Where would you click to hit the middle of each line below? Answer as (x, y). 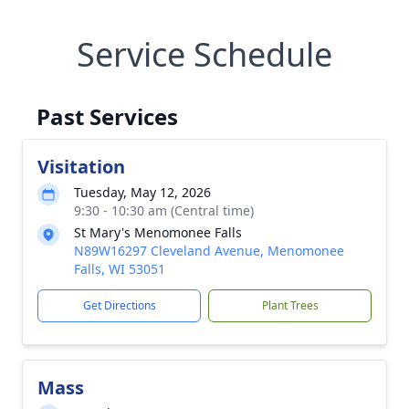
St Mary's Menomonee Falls (158, 232)
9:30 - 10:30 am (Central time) (164, 210)
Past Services (107, 116)
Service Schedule (204, 54)
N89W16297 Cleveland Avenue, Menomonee (209, 251)
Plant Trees (290, 305)
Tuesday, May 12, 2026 (142, 192)
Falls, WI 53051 (120, 269)
